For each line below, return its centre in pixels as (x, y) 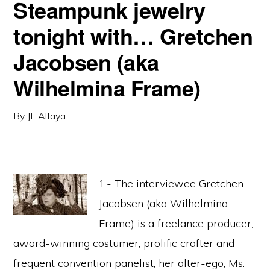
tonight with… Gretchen (133, 36)
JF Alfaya (47, 116)
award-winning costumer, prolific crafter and (124, 243)
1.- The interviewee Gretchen (171, 184)
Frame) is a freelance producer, (176, 223)
